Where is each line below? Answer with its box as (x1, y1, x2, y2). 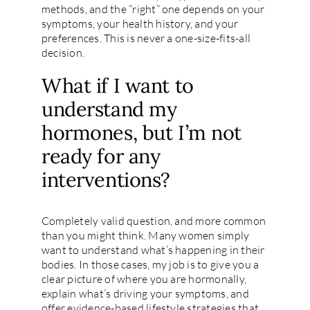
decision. (41, 45, 85, 60)
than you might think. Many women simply (41, 228, 250, 242)
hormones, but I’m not (41, 119, 241, 145)
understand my (41, 95, 177, 122)
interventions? (41, 166, 170, 192)
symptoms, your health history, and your (41, 16, 239, 30)
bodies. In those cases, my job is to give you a (41, 257, 259, 271)
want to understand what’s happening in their (41, 242, 265, 257)
